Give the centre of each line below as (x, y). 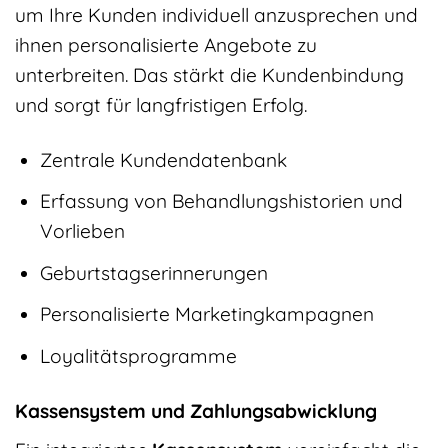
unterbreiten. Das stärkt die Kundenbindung (209, 74)
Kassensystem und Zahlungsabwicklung (196, 410)
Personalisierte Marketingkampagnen (206, 314)
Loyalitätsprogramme (138, 355)
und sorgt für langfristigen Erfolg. (161, 104)
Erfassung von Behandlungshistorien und (221, 201)
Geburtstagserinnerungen (153, 272)
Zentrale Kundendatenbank (163, 159)
